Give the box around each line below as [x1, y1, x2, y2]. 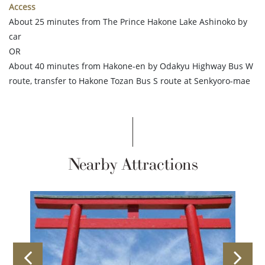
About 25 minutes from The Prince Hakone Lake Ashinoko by [9, 16, 247, 28]
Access [9, 1, 35, 13]
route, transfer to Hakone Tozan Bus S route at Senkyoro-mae [9, 75, 250, 87]
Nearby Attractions [67, 155, 198, 175]
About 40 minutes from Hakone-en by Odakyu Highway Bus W [9, 60, 253, 72]
